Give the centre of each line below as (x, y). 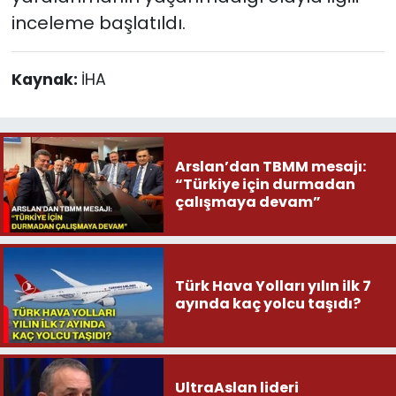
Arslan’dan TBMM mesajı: (270, 166)
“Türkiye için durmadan (265, 184)
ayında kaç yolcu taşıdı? (267, 304)
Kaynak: (46, 79)
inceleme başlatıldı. (98, 23)
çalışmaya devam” (247, 202)
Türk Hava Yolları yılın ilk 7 (273, 286)
